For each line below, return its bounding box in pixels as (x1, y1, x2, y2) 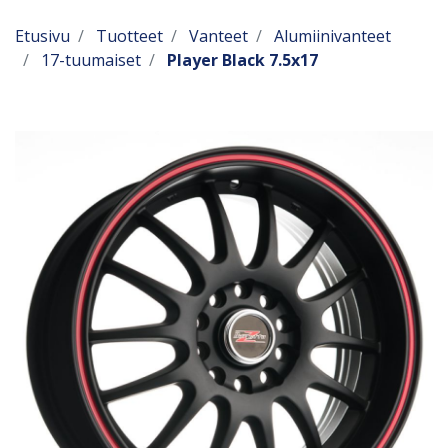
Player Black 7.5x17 (167, 49, 318, 71)
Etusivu (15, 25, 70, 47)
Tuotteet (96, 25, 163, 47)
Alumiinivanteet (274, 25, 391, 47)
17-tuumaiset (41, 49, 141, 71)
